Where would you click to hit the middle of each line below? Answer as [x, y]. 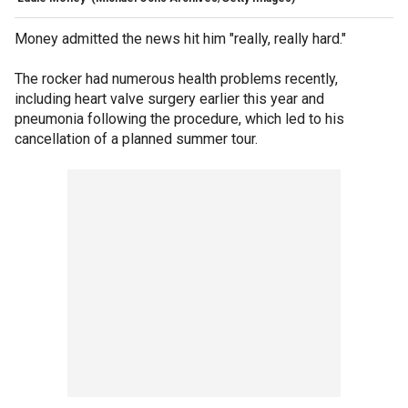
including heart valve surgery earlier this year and [169, 98]
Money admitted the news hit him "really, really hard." [180, 38]
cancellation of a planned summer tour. [136, 138]
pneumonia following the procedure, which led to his [179, 118]
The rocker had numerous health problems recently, [176, 78]
